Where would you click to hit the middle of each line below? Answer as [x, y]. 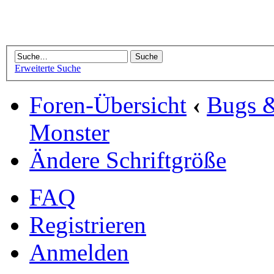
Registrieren [88, 225]
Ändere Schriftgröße [128, 160]
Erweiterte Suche [48, 68]
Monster [69, 133]
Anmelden [79, 253]
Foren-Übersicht [108, 105]
